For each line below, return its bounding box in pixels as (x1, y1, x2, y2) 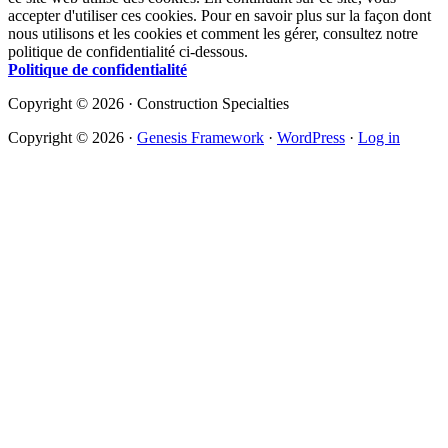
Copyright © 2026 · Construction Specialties (8, 94, 289, 112)
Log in (358, 128, 400, 146)
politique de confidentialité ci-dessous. (8, 42, 248, 60)
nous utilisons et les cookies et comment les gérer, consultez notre (8, 24, 418, 42)
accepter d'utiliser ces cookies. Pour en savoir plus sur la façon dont (8, 6, 431, 24)
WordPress (277, 128, 345, 146)
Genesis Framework (137, 128, 264, 146)
